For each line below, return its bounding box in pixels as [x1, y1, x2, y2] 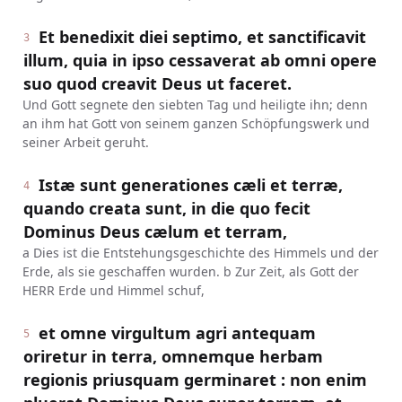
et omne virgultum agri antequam [39, 322, 317, 344]
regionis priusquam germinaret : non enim [22, 369, 367, 390]
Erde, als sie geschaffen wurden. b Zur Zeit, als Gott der [22, 263, 359, 280]
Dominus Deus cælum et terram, [22, 221, 287, 242]
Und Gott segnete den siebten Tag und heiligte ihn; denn [22, 96, 368, 113]
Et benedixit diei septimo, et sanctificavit [39, 26, 367, 48]
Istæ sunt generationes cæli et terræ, [39, 174, 344, 196]
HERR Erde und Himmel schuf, [22, 282, 205, 299]
